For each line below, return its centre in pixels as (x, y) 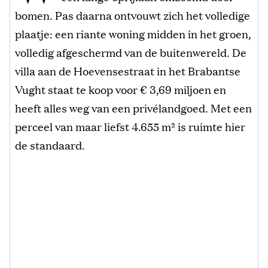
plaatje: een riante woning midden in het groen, (133, 33)
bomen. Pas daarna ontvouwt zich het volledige (133, 15)
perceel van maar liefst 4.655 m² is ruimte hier (130, 126)
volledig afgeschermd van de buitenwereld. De (131, 52)
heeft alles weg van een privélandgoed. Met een (133, 107)
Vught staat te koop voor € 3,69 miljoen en (121, 89)
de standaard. (50, 144)
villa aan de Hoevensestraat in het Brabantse (128, 70)
